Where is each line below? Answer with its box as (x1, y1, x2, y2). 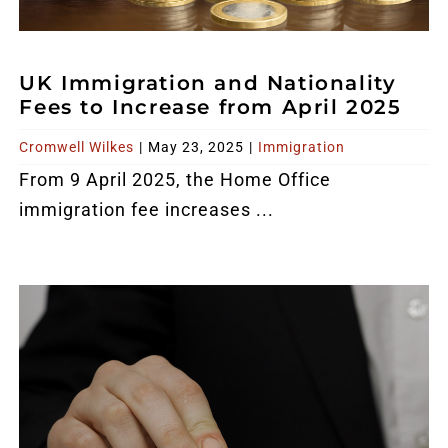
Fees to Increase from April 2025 (19, 94, 402, 119)
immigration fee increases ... (19, 198, 275, 220)
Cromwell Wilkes (19, 138, 135, 155)
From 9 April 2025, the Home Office (19, 168, 332, 190)
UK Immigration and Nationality (19, 70, 397, 95)
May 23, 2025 (148, 138, 245, 155)
